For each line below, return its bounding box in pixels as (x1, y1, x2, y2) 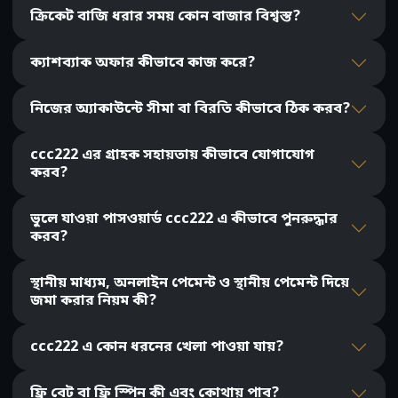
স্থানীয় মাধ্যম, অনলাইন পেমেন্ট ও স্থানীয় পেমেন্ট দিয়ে (30, 274, 349, 294)
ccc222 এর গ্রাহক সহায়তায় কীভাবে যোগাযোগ (30, 146, 314, 166)
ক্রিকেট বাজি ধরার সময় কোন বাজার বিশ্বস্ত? (30, 7, 300, 28)
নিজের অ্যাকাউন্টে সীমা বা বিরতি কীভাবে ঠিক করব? (30, 99, 350, 120)
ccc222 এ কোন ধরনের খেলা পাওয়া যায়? (30, 338, 283, 358)
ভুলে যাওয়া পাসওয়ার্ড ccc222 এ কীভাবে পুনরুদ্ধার (30, 210, 338, 230)
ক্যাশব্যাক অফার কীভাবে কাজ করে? (30, 53, 255, 74)
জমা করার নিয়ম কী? (30, 291, 156, 312)
